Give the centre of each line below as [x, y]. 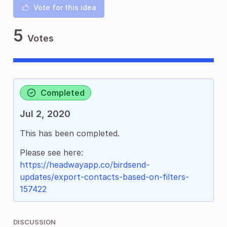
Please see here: [51, 153]
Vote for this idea [65, 7]
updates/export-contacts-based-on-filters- [104, 177]
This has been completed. [70, 133]
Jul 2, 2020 [45, 114]
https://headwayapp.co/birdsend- [85, 165]
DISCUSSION [34, 222]
